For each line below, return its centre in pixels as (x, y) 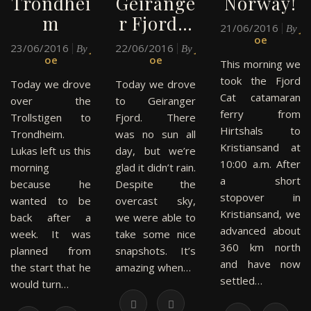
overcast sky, (155, 201)
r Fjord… (155, 23)
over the (51, 101)
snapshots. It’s (155, 251)
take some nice (155, 234)
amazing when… (153, 267)
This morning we (260, 64)
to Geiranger (155, 101)
